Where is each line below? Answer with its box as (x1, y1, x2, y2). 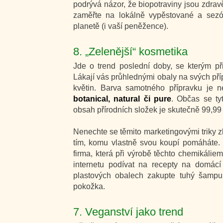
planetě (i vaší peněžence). (73, 22, 168, 30)
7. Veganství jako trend (73, 206, 183, 218)
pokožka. (73, 182, 105, 191)
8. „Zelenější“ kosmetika (73, 45, 188, 58)
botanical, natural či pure (73, 95, 172, 103)
